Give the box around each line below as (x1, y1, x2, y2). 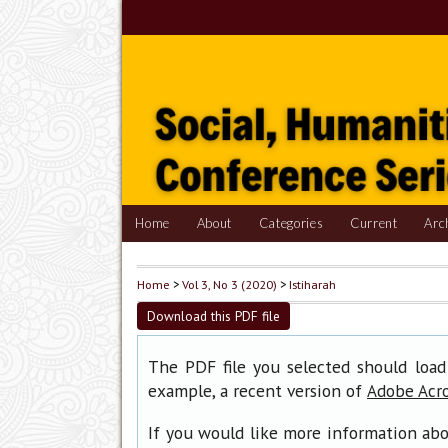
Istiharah (289, 276, 336, 293)
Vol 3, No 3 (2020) (182, 276, 277, 293)
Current (349, 215, 398, 232)
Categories (258, 215, 324, 232)
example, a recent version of (148, 379, 367, 403)
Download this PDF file (147, 307, 280, 326)
